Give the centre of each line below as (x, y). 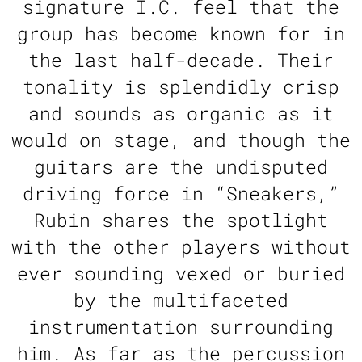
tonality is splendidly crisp (181, 87)
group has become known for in (181, 34)
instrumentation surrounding (181, 327)
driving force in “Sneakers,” (181, 194)
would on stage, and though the (181, 140)
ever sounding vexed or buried (181, 274)
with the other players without (181, 247)
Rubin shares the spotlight (181, 220)
